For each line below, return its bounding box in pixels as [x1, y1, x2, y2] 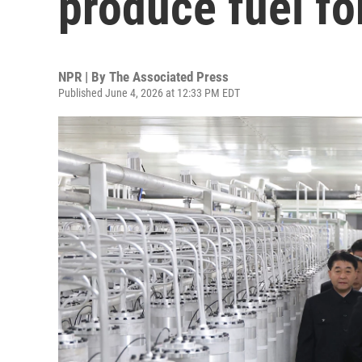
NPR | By [58, 69, 109, 85]
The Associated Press [109, 69, 229, 85]
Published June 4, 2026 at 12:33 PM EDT [58, 86, 240, 99]
